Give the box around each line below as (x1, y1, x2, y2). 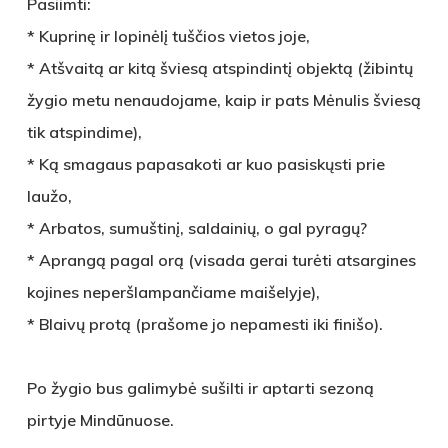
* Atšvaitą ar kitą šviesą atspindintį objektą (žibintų (26, 58, 413, 78)
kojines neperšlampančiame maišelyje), (26, 282, 320, 302)
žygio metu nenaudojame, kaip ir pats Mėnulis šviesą (26, 90, 421, 110)
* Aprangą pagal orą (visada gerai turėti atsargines (26, 250, 416, 270)
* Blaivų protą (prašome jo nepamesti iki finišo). (26, 314, 383, 334)
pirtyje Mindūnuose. (26, 410, 174, 430)
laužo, (26, 186, 72, 206)
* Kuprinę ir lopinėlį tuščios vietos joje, (26, 26, 310, 46)
